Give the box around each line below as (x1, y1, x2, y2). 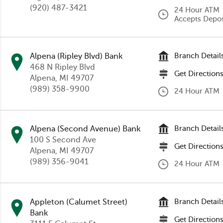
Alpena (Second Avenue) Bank (30, 124, 140, 134)
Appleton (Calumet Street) (30, 197, 127, 207)
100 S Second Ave (30, 135, 96, 145)
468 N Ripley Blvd (30, 62, 95, 72)
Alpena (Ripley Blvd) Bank (30, 51, 122, 61)
